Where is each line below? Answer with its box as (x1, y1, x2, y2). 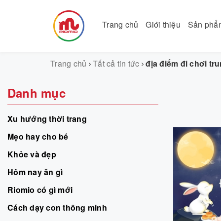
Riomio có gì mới (7, 184, 73, 195)
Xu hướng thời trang (7, 112, 87, 124)
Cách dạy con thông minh (7, 201, 107, 213)
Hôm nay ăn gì (7, 166, 63, 178)
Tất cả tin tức (93, 57, 140, 69)
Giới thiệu (146, 19, 181, 30)
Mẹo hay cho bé (7, 130, 69, 142)
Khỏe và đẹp (7, 148, 56, 160)
